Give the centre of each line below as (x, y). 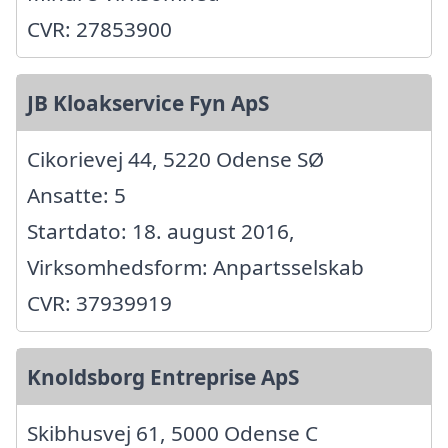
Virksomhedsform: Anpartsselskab (195, 266)
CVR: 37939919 (99, 302)
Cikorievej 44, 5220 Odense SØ (175, 158)
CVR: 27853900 (99, 28)
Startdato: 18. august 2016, (161, 230)
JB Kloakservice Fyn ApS (148, 102)
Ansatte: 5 (76, 194)
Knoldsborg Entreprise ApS (163, 376)
